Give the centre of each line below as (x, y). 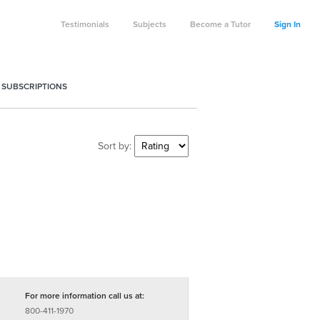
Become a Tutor (220, 24)
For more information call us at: (84, 296)
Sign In (287, 24)
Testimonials (85, 24)
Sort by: (116, 146)
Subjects (150, 24)
